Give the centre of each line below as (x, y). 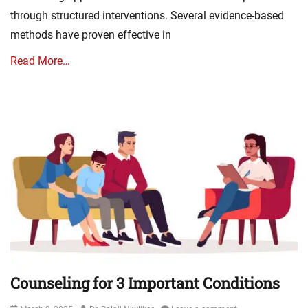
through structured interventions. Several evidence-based (147, 15)
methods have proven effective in (91, 34)
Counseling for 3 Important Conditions (145, 283)
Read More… (40, 60)
